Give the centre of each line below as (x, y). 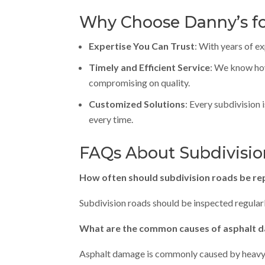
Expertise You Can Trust (142, 46)
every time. (111, 119)
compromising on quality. (140, 82)
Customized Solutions (137, 104)
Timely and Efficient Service (150, 67)
